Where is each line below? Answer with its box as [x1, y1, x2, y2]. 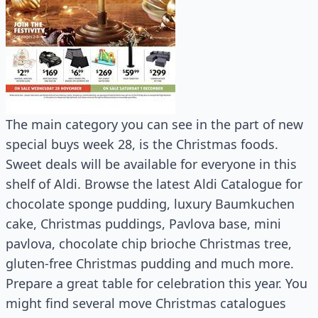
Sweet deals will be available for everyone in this [6, 155, 297, 172]
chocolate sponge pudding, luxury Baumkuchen [6, 195, 295, 212]
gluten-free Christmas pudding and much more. [6, 255, 294, 272]
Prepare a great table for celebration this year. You [6, 275, 307, 292]
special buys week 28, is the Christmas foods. [6, 136, 278, 153]
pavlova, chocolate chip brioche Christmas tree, [6, 235, 292, 252]
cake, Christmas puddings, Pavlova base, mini [6, 215, 281, 232]
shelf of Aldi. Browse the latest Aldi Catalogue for [6, 175, 302, 192]
